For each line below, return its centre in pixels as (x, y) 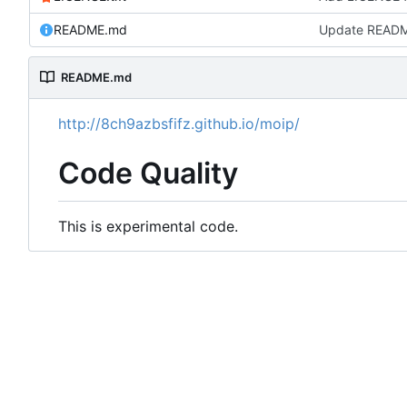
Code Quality (148, 174)
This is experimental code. (148, 226)
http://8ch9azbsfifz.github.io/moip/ (179, 124)
